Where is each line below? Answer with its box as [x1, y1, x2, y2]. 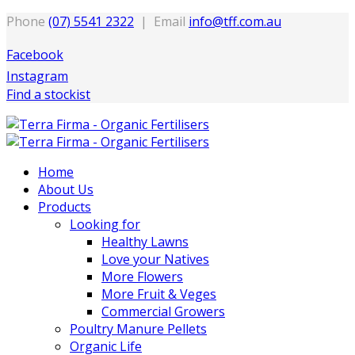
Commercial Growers [101, 303, 225, 320]
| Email [134, 13, 189, 30]
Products [38, 198, 91, 216]
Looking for [70, 216, 140, 233]
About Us [38, 181, 94, 198]
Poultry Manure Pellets [70, 320, 207, 338]
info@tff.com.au [189, 13, 281, 30]
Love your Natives [101, 250, 209, 268]
